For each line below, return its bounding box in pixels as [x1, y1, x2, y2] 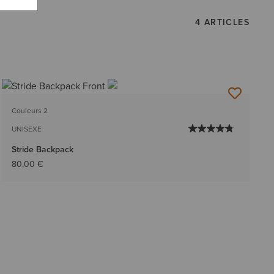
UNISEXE [11, 124, 42, 135]
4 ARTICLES [195, 15, 250, 28]
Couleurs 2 [11, 105, 48, 117]
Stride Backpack [11, 143, 73, 156]
